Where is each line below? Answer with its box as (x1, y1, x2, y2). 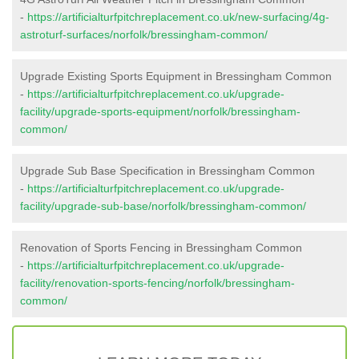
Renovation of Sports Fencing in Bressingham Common (20, 240, 302, 254)
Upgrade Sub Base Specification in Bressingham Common (20, 163, 315, 177)
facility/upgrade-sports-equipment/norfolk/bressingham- (20, 104, 301, 118)
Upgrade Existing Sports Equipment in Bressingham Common (20, 69, 332, 83)
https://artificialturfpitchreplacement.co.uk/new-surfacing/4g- (27, 10, 329, 23)
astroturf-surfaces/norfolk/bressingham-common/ (20, 27, 268, 41)
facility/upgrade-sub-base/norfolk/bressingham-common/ (20, 199, 306, 212)
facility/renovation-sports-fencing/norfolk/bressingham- (20, 276, 295, 289)
